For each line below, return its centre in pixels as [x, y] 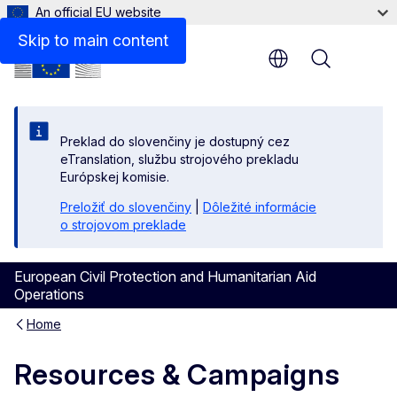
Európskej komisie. [115, 177]
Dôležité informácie [260, 207]
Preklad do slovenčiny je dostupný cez [175, 141]
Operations [49, 294]
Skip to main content [93, 40]
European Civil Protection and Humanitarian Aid [165, 276]
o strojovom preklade [123, 225]
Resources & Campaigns [177, 375]
